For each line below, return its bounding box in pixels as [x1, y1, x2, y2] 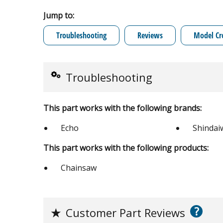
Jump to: [43, 9, 74, 21]
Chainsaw [61, 162, 97, 173]
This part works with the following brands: [43, 102, 202, 113]
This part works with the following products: [43, 142, 209, 153]
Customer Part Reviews [66, 205, 185, 220]
